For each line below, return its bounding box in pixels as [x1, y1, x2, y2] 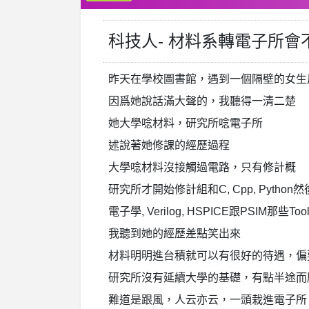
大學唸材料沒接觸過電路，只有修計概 [108, 161, 296, 174]
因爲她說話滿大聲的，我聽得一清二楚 [108, 95, 296, 108]
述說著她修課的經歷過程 [108, 139, 230, 152]
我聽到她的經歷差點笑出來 [108, 228, 241, 240]
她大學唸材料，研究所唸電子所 [108, 117, 263, 130]
